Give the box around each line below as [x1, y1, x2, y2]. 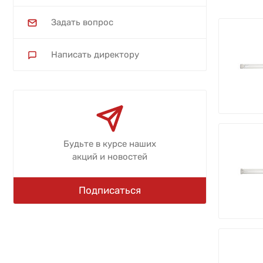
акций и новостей [72, 151, 147, 162]
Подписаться [79, 184, 141, 196]
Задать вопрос [51, 17, 113, 28]
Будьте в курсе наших [63, 139, 156, 149]
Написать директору [51, 49, 139, 60]
